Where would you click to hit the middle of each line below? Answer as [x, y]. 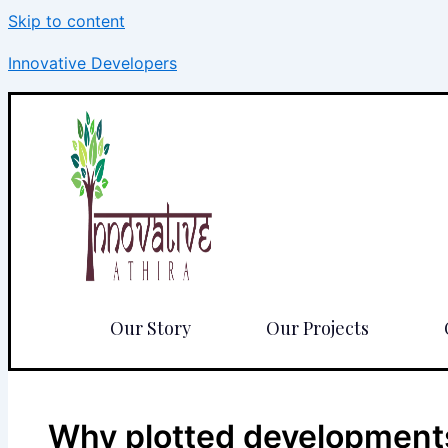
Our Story [150, 328]
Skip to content [66, 21]
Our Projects [317, 328]
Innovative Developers [92, 63]
